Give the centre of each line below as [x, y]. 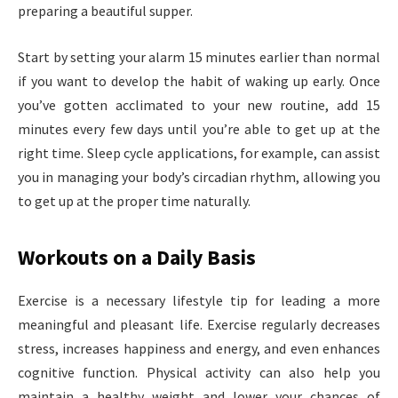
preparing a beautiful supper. [105, 11]
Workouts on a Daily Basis [137, 257]
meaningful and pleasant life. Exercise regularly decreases [199, 324]
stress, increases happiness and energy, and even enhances [199, 348]
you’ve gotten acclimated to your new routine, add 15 [199, 104]
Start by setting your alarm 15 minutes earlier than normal [199, 56]
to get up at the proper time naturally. [134, 200]
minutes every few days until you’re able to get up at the [199, 128]
